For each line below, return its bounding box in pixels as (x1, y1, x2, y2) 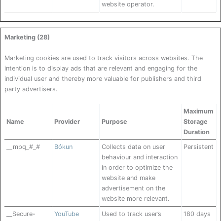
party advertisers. (4, 85, 58, 93)
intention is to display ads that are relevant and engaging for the (4, 64, 197, 72)
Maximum (184, 108, 214, 115)
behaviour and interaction (102, 153, 178, 161)
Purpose (102, 118, 127, 126)
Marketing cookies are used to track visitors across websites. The (4, 54, 203, 62)
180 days (184, 210, 211, 218)
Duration (184, 128, 210, 136)
